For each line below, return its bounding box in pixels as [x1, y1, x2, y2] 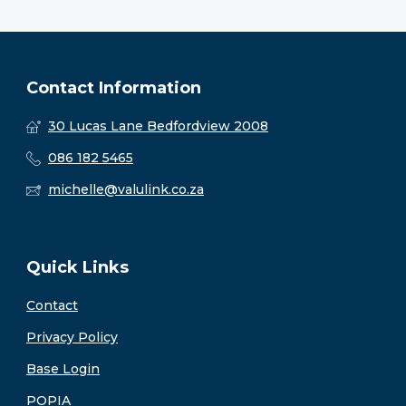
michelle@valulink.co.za [48, 181, 204, 198]
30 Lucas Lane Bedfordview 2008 [48, 118, 268, 134]
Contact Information [26, 78, 201, 98]
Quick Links [26, 257, 129, 277]
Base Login [26, 361, 100, 377]
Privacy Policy [26, 329, 118, 345]
